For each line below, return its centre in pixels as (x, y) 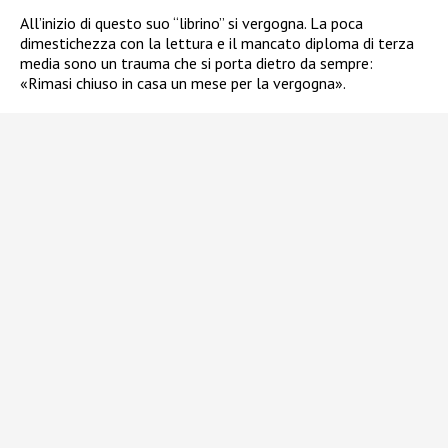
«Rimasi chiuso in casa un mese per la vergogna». (183, 82)
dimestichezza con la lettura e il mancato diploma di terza (217, 42)
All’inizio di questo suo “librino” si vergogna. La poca (191, 22)
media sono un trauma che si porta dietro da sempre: (196, 62)
